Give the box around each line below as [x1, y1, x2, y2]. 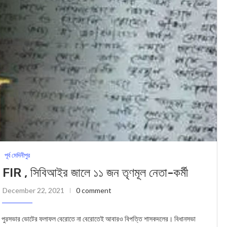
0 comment [75, 185, 111, 195]
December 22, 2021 [2, 185, 64, 195]
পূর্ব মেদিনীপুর [4, 150, 30, 159]
